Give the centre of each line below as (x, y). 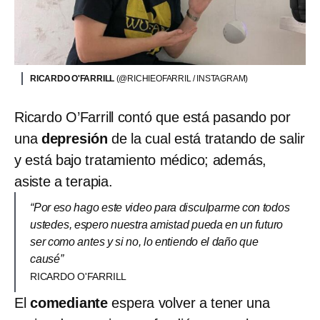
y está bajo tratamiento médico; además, (141, 160)
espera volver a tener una (189, 302)
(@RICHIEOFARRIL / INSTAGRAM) (182, 78)
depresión (76, 138)
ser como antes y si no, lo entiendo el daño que (144, 241)
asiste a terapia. (64, 181)
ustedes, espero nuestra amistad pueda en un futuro (157, 224)
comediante (69, 302)
